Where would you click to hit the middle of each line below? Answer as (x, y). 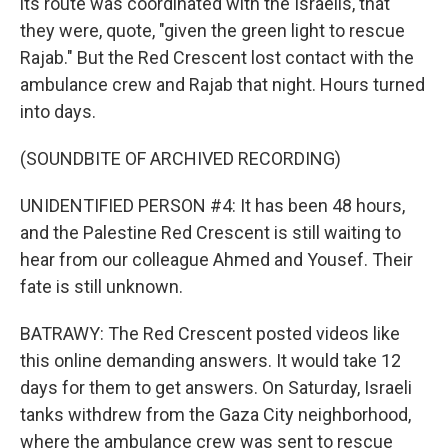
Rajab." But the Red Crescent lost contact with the (217, 57)
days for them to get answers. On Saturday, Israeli (216, 387)
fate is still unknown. (101, 286)
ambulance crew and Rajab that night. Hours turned (222, 84)
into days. (58, 111)
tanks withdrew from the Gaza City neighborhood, (215, 414)
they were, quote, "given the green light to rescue (212, 30)
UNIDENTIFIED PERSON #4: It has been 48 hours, (212, 205)
